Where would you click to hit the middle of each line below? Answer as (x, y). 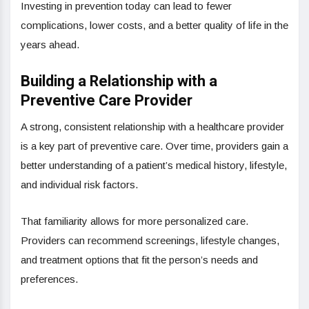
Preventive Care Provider (107, 100)
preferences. (49, 279)
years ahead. (50, 44)
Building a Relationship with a (119, 81)
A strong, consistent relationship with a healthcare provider (152, 126)
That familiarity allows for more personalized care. (134, 221)
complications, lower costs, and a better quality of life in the (154, 25)
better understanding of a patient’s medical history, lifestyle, (154, 165)
